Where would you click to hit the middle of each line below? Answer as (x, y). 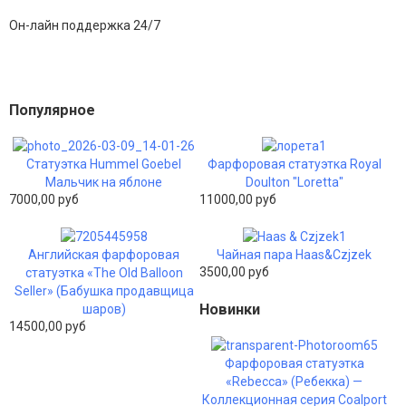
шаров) (104, 309)
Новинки (229, 310)
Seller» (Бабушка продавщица (104, 291)
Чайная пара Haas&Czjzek (295, 255)
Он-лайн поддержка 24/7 (85, 25)
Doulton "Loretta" (294, 183)
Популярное (52, 111)
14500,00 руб (48, 327)
